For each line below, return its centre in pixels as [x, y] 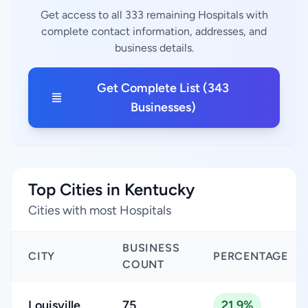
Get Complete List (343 [163, 88]
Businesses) [163, 107]
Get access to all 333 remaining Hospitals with [154, 15]
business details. [154, 48]
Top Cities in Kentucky [111, 189]
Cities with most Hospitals [100, 210]
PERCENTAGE [251, 256]
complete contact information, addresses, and [154, 31]
